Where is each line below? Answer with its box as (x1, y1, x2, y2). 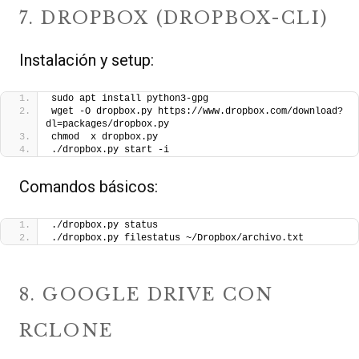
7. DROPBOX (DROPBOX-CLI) (19, 7, 328, 30)
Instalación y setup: (19, 50, 154, 71)
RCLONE (19, 320, 113, 342)
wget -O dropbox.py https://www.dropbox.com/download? (51, 106, 343, 118)
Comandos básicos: (19, 177, 158, 197)
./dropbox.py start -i (51, 144, 169, 156)
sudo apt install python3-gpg (51, 93, 208, 105)
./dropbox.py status (51, 220, 158, 232)
